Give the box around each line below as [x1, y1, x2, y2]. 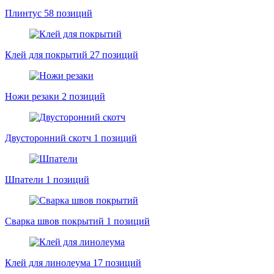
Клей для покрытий [5, 49, 87, 60]
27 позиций [90, 49, 138, 60]
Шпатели [5, 174, 43, 185]
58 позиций [44, 7, 92, 18]
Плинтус [5, 7, 42, 18]
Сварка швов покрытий [5, 215, 104, 226]
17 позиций [93, 257, 141, 268]
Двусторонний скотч [5, 132, 91, 143]
